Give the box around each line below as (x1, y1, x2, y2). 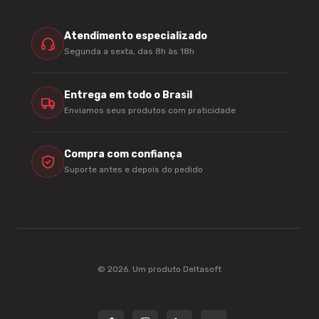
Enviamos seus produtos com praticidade (64, 105, 236, 115)
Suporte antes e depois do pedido (64, 164, 203, 174)
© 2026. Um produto (98, 264, 183, 275)
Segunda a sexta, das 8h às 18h (64, 46, 194, 56)
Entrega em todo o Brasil (64, 88, 192, 101)
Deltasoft (183, 264, 221, 275)
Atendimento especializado (64, 29, 207, 42)
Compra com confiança (64, 147, 182, 160)
